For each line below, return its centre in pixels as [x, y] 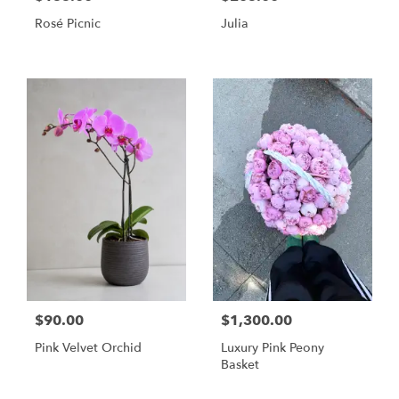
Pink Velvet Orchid [88, 347]
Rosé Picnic [68, 24]
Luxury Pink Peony [273, 347]
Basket [240, 364]
